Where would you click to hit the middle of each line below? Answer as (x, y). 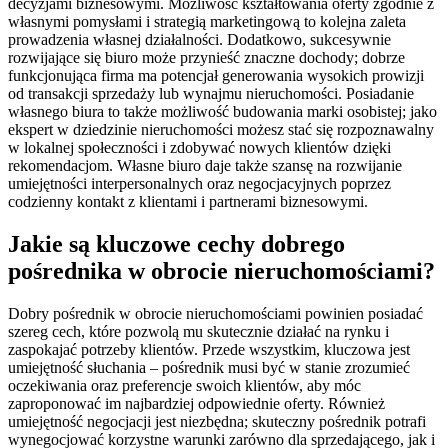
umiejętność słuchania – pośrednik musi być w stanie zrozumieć (209, 368)
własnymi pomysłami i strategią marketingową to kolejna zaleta (207, 22)
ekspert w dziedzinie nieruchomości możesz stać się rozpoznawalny (221, 130)
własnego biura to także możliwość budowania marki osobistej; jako (222, 112)
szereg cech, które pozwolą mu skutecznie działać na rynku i (198, 332)
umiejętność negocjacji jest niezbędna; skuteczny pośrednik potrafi (217, 422)
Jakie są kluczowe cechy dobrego (176, 244)
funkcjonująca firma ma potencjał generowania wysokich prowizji (216, 76)
